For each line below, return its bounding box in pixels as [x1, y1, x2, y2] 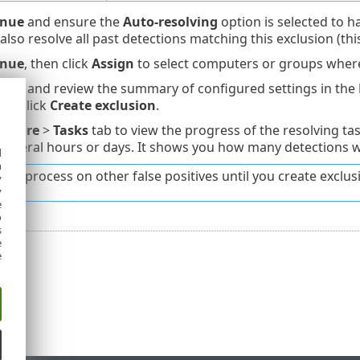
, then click [23, 54, 92, 72]
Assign [91, 54, 134, 72]
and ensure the [23, 12, 123, 31]
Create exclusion [49, 96, 156, 114]
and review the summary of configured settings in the [23, 79, 358, 97]
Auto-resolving [122, 12, 218, 31]
